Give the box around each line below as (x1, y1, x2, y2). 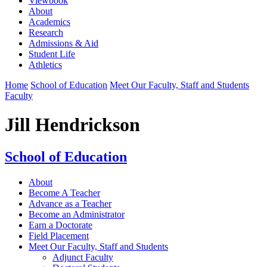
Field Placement (29, 230, 89, 241)
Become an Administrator (29, 209, 125, 219)
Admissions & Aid (29, 38, 98, 48)
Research (29, 27, 63, 38)
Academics (29, 16, 70, 27)
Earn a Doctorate (29, 219, 92, 230)
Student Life (29, 48, 75, 59)
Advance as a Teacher (29, 198, 111, 209)
